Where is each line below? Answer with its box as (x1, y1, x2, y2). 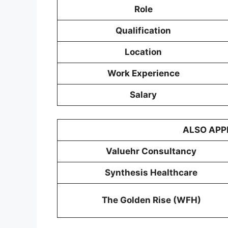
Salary (130, 90, 157, 100)
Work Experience (107, 68, 180, 79)
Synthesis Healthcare (105, 167, 197, 178)
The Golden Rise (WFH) (101, 194, 201, 205)
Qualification (116, 25, 171, 36)
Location (125, 47, 162, 58)
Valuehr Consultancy (106, 146, 196, 156)
